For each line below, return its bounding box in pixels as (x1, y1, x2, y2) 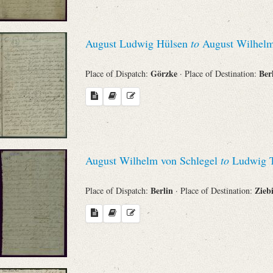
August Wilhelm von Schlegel (85, 152, 221, 168)
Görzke (151, 67, 180, 80)
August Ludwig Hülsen (85, 35, 191, 51)
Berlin (151, 184, 175, 197)
